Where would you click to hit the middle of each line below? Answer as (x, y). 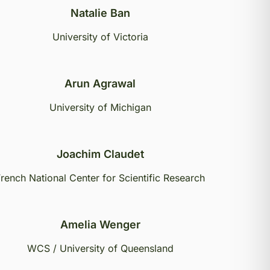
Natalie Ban (100, 13)
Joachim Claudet (100, 154)
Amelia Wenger (100, 224)
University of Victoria (100, 37)
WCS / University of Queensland (100, 248)
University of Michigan (100, 107)
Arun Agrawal (100, 83)
